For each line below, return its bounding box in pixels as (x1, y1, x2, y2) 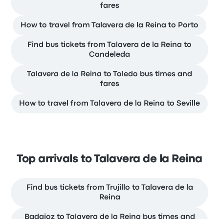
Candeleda (89, 51, 130, 59)
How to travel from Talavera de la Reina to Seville (19, 100, 200, 108)
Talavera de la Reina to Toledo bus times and (27, 71, 192, 78)
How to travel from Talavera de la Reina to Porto (21, 22, 198, 29)
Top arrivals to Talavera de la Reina (17, 154, 202, 165)
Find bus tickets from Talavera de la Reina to (27, 42, 192, 49)
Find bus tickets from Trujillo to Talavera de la (26, 184, 193, 192)
